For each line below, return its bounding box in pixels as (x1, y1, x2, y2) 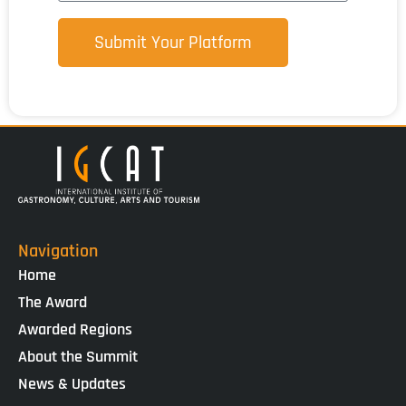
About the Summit (18, 345, 138, 367)
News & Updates (18, 372, 126, 394)
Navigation (18, 238, 98, 263)
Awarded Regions (18, 318, 132, 340)
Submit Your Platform (94, 31, 252, 55)
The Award (18, 291, 87, 313)
